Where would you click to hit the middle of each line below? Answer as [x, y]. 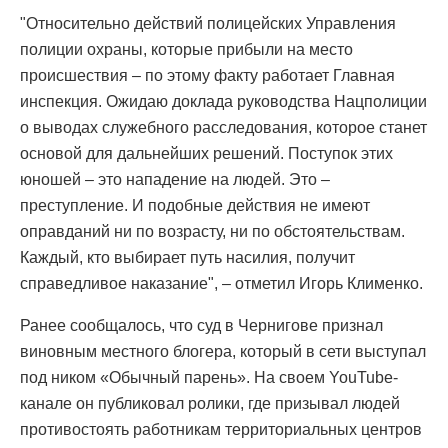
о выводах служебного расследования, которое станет [223, 127]
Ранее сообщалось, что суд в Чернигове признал [201, 325]
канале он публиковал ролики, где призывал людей [210, 403]
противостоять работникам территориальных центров [221, 429]
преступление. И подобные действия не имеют [195, 205]
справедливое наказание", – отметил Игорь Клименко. [221, 283]
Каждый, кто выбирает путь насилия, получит [187, 257]
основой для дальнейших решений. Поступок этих [206, 153]
